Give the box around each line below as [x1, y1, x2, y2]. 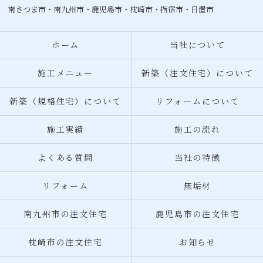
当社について [169, 39, 226, 51]
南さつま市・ [8, 4, 54, 15]
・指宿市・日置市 [153, 4, 214, 15]
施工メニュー [37, 68, 94, 79]
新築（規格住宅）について [9, 96, 122, 107]
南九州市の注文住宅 [23, 208, 108, 220]
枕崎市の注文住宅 [28, 237, 103, 248]
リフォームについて [156, 96, 240, 107]
